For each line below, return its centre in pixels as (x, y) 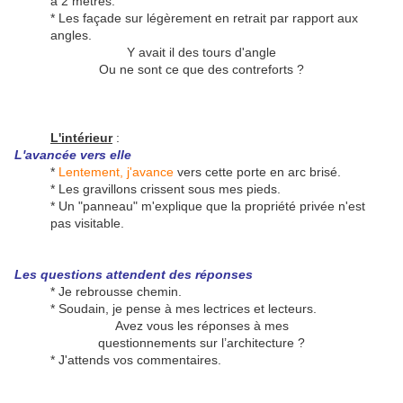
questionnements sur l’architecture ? (201, 343)
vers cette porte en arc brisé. (257, 172)
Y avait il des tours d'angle (201, 53)
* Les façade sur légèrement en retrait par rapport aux (204, 18)
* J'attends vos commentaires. (136, 360)
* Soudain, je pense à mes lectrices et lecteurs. (184, 309)
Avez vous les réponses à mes (201, 326)
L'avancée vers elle (73, 155)
